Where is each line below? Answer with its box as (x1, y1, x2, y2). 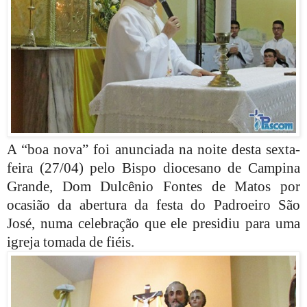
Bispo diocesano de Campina (122, 159, 300, 176)
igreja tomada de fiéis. (7, 233, 134, 250)
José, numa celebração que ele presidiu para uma (7, 214, 300, 232)
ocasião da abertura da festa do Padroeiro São (7, 196, 300, 213)
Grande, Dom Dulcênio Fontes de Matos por (7, 177, 300, 195)
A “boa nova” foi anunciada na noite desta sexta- (7, 140, 300, 158)
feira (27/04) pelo (7, 159, 122, 176)
